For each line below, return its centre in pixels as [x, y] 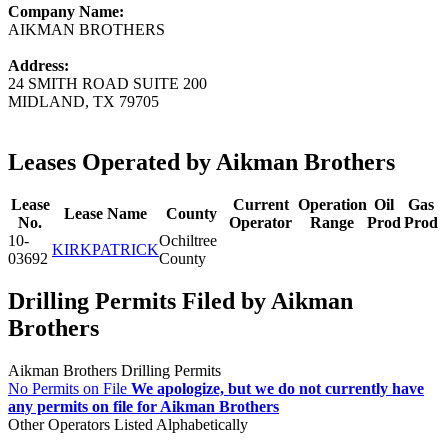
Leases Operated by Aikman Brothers [201, 161]
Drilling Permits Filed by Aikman [180, 300]
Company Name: [66, 11]
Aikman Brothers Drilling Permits [114, 370]
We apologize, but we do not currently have [277, 388]
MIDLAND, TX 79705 [83, 101]
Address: [38, 65]
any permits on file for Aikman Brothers [143, 406]
